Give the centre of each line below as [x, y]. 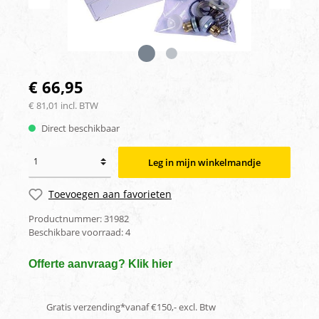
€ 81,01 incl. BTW [63, 105]
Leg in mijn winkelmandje [204, 162]
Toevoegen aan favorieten [110, 194]
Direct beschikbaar [79, 128]
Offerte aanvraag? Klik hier [100, 264]
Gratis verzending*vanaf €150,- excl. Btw [131, 307]
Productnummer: [66, 218]
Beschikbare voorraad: [77, 232]
